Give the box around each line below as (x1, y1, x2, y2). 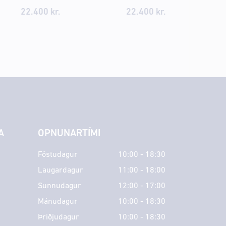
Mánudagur (37, 197, 78, 206)
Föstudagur (37, 150, 78, 159)
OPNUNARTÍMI (37, 128, 100, 139)
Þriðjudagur (37, 213, 79, 221)
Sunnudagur (37, 182, 81, 190)
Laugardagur (37, 166, 83, 175)
